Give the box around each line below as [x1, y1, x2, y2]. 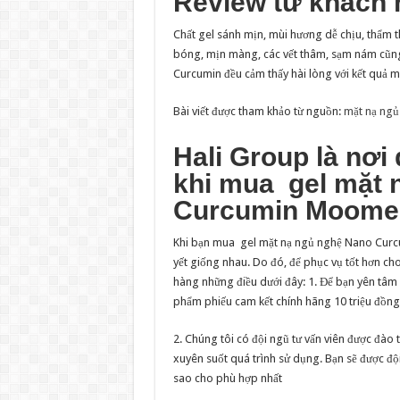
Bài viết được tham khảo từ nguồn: [172, 104, 344, 119]
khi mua [172, 169, 281, 199]
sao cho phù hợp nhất [172, 371, 282, 386]
